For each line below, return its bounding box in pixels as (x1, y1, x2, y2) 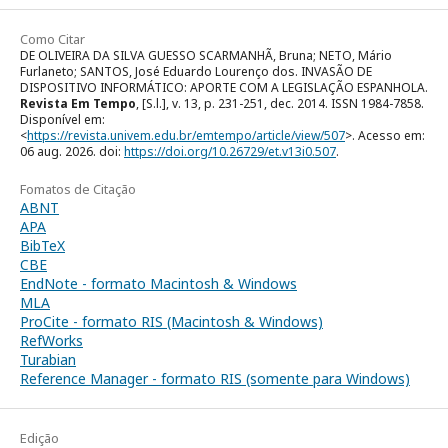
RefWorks (20, 330, 83, 350)
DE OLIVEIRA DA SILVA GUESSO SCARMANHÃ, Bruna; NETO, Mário (20, 46, 392, 64)
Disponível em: (20, 110, 105, 128)
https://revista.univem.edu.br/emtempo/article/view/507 (27, 126, 345, 144)
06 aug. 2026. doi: (20, 142, 124, 160)
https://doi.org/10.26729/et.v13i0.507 (124, 142, 336, 160)
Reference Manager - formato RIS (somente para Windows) (20, 368, 410, 388)
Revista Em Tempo (20, 94, 136, 112)
